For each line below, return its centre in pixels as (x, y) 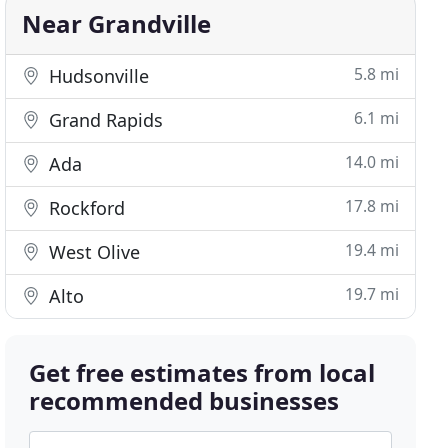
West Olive (92, 252)
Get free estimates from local (202, 372)
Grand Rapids (104, 120)
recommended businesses (184, 400)
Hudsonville (97, 76)
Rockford (85, 208)
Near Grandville (117, 23)
